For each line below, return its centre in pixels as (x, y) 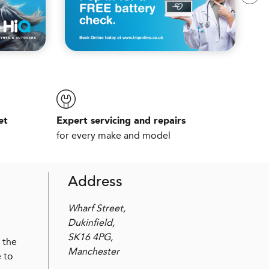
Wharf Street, (97, 208)
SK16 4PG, (90, 237)
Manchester (94, 251)
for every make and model (113, 135)
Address (95, 181)
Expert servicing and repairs (121, 121)
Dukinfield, (91, 222)
